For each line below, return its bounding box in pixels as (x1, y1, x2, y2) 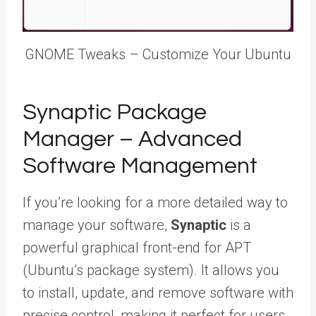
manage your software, (23, 216, 171, 233)
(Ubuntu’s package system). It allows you (23, 261, 279, 279)
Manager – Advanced (23, 127, 242, 151)
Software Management (23, 154, 257, 178)
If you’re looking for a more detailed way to (23, 193, 288, 211)
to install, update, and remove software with (23, 284, 293, 301)
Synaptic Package (23, 100, 207, 124)
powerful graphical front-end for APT (23, 238, 251, 256)
